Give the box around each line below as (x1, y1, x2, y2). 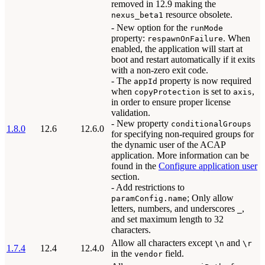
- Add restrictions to (111, 182, 185, 192)
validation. (111, 108, 150, 118)
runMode (190, 24, 223, 33)
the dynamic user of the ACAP (111, 140, 225, 150)
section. (111, 172, 140, 182)
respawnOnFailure (147, 34, 223, 43)
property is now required (157, 76, 251, 86)
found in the (111, 161, 159, 171)
